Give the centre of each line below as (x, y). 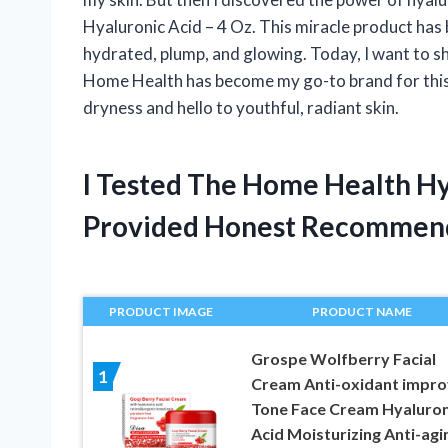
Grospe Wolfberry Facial (343, 359)
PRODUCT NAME (362, 312)
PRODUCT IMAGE (161, 312)
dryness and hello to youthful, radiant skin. (241, 108)
